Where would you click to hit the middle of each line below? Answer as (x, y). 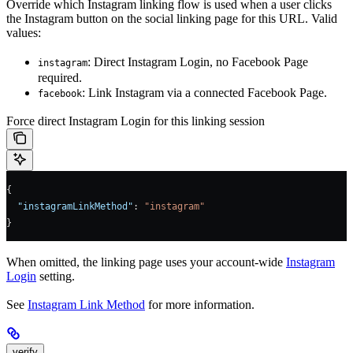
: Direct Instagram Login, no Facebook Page (198, 61)
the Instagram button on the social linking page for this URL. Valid (172, 18)
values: (24, 32)
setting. (56, 277)
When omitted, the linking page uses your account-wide (146, 262)
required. (60, 77)
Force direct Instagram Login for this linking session (136, 121)
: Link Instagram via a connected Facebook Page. (204, 92)
